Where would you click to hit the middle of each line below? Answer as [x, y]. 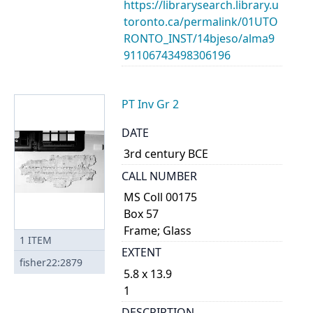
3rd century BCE [166, 154]
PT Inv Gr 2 [150, 104]
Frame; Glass [158, 231]
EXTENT [141, 253]
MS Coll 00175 [161, 197]
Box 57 [141, 214]
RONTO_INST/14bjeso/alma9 [199, 38]
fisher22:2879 [51, 262]
